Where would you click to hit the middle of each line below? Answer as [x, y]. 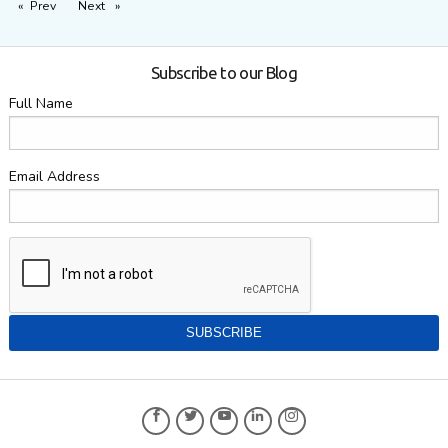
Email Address [54, 177]
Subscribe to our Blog [224, 73]
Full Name [40, 104]
